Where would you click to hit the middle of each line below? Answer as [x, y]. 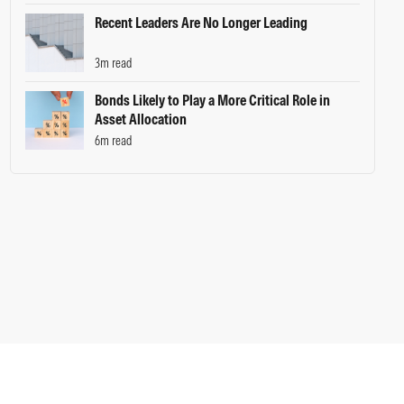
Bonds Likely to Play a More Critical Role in [212, 101]
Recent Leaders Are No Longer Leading [201, 23]
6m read [113, 141]
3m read [113, 64]
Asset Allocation [140, 119]
